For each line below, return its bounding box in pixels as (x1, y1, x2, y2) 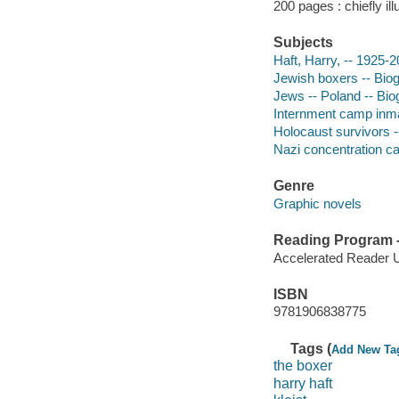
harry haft (273, 375, 332, 391)
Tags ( (290, 340, 332, 356)
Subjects (273, 35, 333, 51)
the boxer (273, 358, 332, 374)
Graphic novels (273, 195, 362, 211)
